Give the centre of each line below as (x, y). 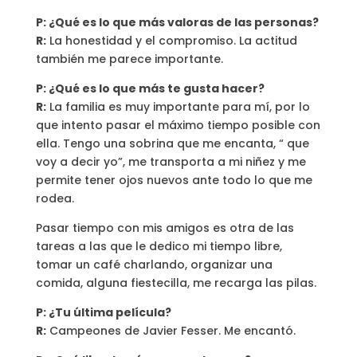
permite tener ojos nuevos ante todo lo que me (174, 180)
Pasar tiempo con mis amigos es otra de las (165, 228)
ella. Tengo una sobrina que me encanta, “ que (172, 143)
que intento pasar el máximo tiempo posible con (178, 125)
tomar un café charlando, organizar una (154, 264)
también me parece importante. (129, 59)
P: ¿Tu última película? (103, 312)
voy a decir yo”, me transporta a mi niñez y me (171, 161)
